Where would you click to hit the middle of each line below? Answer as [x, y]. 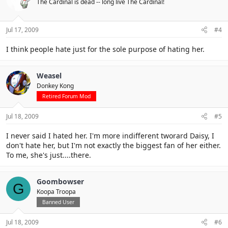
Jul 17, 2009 [22, 30]
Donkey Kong [55, 86]
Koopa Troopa [56, 192]
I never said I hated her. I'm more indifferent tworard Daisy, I [110, 136]
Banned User [58, 202]
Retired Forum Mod [66, 96]
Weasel [49, 76]
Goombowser [60, 181]
